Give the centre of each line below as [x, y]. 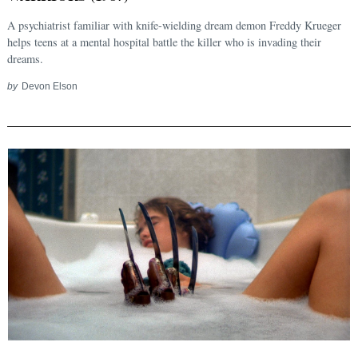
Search [57, 165]
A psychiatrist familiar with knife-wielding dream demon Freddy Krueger [174, 25]
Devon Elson [49, 86]
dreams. [25, 58]
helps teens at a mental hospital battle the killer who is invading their [164, 42]
